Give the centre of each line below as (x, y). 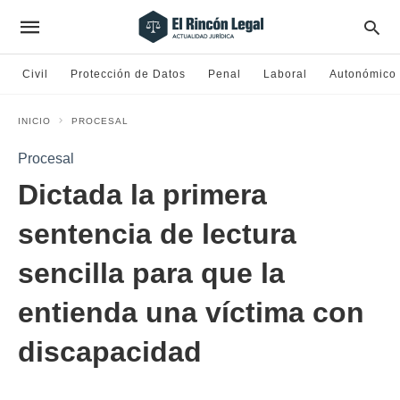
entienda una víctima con (191, 312)
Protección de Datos (128, 74)
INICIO (34, 121)
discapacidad (110, 352)
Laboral (285, 74)
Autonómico (363, 74)
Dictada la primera (142, 195)
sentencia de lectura (157, 234)
